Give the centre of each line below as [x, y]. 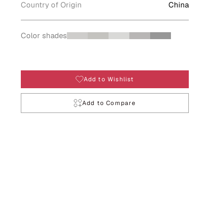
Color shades [44, 35]
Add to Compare [109, 103]
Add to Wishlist [109, 79]
